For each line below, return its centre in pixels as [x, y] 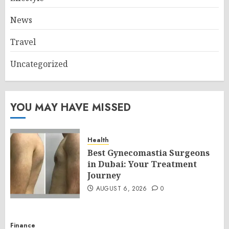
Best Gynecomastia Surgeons [148, 153]
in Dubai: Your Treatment [142, 164]
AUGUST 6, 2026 [121, 189]
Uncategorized [39, 64]
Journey [104, 175]
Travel [23, 42]
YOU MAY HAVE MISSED [71, 108]
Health [98, 140]
